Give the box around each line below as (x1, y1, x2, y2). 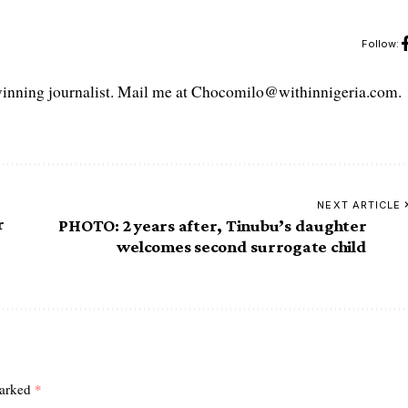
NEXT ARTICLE (317, 198, 402, 211)
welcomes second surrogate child (117, 236, 367, 256)
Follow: (361, 37, 399, 51)
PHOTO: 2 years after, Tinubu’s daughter (58, 215, 367, 235)
